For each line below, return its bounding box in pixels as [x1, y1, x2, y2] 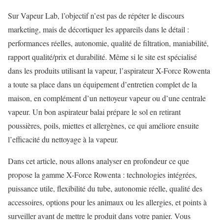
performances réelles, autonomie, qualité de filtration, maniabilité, [8, 38, 209, 48]
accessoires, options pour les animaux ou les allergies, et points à [8, 197, 207, 207]
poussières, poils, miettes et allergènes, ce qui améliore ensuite [8, 120, 199, 131]
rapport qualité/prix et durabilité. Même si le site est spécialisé [8, 52, 197, 62]
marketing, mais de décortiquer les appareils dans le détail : [8, 24, 189, 34]
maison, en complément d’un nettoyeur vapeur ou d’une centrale [8, 93, 206, 103]
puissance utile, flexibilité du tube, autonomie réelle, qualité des [8, 183, 202, 193]
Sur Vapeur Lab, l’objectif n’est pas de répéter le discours [8, 10, 184, 21]
